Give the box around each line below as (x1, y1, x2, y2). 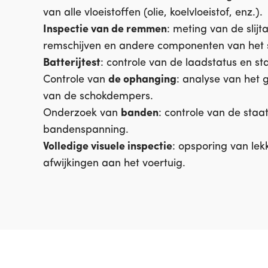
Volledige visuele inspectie (43, 141, 172, 153)
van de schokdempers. (43, 91, 153, 102)
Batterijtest (43, 57, 100, 69)
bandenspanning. (43, 124, 129, 136)
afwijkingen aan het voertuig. (43, 158, 185, 169)
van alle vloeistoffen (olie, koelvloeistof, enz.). (43, 7, 263, 19)
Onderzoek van (43, 108, 121, 119)
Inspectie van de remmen (43, 24, 167, 35)
